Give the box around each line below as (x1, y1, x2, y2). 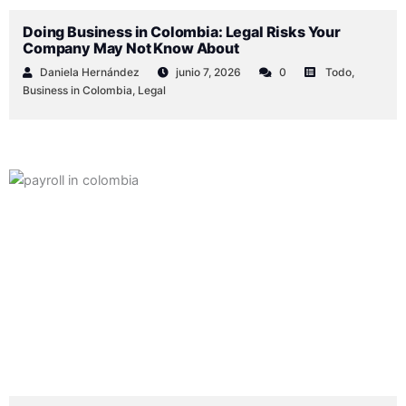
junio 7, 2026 (176, 64, 241, 79)
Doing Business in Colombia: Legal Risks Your (23, 23, 341, 42)
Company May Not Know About (23, 39, 239, 58)
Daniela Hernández (40, 64, 140, 79)
